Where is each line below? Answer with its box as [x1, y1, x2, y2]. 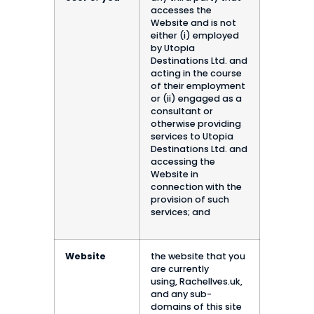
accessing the [151, 155, 215, 168]
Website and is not [151, 16, 236, 29]
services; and [151, 205, 210, 218]
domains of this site [151, 300, 242, 313]
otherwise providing [151, 117, 241, 130]
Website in [151, 168, 198, 180]
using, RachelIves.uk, [151, 275, 243, 287]
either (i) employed [151, 29, 239, 41]
